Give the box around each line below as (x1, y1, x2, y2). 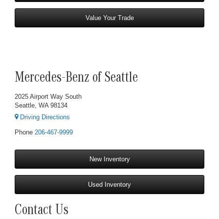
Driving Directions (18, 113, 70, 121)
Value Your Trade (85, 14, 134, 22)
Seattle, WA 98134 (15, 101, 67, 109)
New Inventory (89, 155, 130, 163)
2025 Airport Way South (15, 92, 82, 100)
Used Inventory (88, 181, 131, 189)
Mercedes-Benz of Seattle (15, 71, 138, 87)
